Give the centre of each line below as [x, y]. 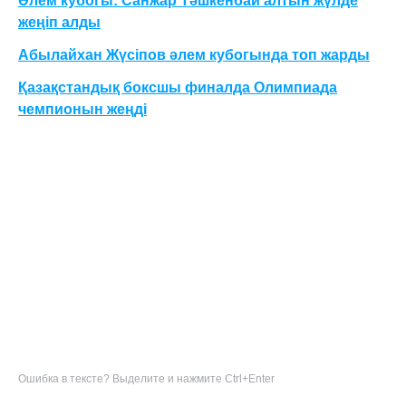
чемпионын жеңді [82, 109]
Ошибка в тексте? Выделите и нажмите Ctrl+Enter [146, 379]
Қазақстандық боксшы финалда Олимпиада [178, 87]
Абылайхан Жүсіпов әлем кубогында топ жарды [194, 55]
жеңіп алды [59, 22]
